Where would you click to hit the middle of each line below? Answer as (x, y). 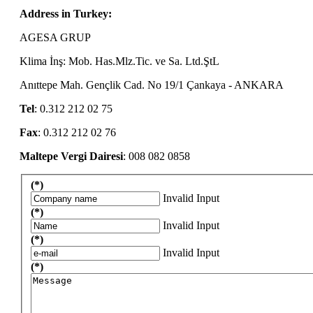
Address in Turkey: (66, 13)
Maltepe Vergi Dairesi (71, 156)
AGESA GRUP (57, 37)
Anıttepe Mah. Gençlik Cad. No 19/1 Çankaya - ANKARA (152, 85)
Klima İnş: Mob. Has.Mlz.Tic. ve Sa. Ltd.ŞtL (119, 61)
